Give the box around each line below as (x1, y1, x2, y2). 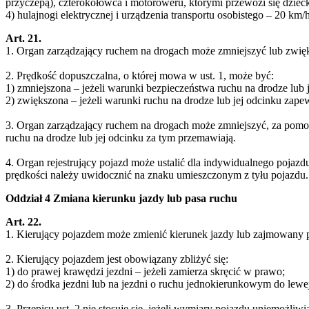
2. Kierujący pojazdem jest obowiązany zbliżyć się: (6, 252, 228, 265)
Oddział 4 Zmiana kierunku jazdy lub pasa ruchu (6, 192, 237, 204)
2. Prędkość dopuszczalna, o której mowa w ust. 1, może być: (6, 69, 274, 81)
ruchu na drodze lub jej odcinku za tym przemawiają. (6, 131, 236, 143)
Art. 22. (6, 215, 41, 228)
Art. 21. (6, 32, 41, 44)
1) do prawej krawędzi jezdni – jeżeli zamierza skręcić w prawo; (6, 265, 285, 277)
